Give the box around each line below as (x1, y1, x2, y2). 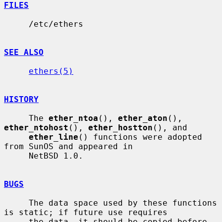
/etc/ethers (4, 19, 29, 29)
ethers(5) (29, 66, 73, 76)
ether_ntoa (49, 113, 98, 123)
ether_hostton (88, 122, 153, 132)
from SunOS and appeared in (4, 141, 133, 151)
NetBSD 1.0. (4, 151, 29, 161)
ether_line (29, 132, 78, 142)
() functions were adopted (78, 132, 202, 142)
